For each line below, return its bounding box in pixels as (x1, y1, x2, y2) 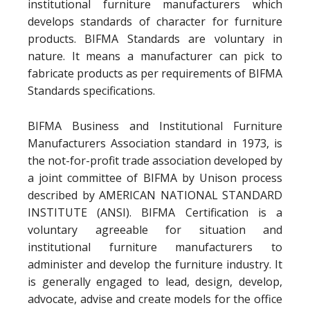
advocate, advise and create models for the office (28, 291, 282, 307)
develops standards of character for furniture (28, 14, 282, 29)
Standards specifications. (28, 83, 158, 98)
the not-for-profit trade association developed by (28, 153, 282, 168)
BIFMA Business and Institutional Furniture (28, 118, 282, 134)
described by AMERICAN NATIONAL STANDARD (28, 188, 282, 203)
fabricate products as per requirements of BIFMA (28, 66, 282, 81)
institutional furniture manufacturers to (28, 239, 282, 255)
